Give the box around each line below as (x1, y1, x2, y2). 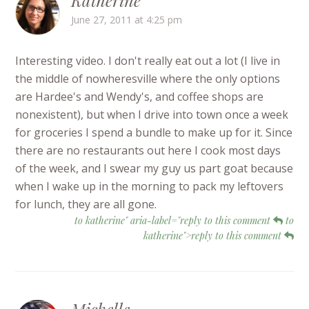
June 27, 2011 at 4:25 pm (71, 13, 183, 27)
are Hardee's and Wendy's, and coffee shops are (15, 89, 264, 105)
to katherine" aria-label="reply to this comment (74, 214, 273, 228)
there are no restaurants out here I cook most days (15, 143, 281, 159)
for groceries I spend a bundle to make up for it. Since (15, 125, 293, 141)
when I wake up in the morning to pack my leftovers (15, 179, 284, 195)
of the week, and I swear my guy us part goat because (15, 161, 294, 177)
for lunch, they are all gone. (15, 197, 157, 212)
